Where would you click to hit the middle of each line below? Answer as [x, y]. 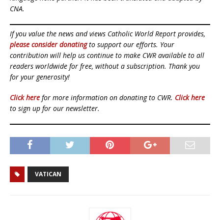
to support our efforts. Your [131, 44]
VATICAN [48, 174]
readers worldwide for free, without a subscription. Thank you [105, 66]
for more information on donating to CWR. [107, 97]
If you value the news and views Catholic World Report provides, [108, 33]
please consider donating [48, 44]
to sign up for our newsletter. [55, 108]
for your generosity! [40, 77]
